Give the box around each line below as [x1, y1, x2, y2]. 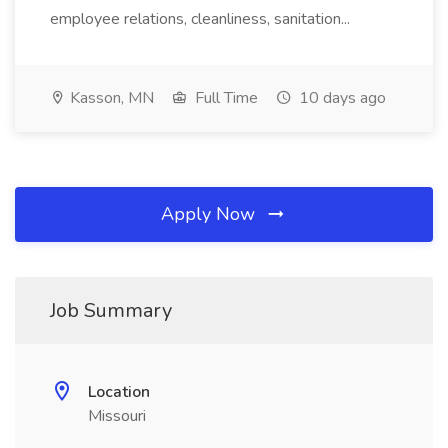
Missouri [88, 405, 146, 427]
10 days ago [295, 87, 386, 109]
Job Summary [50, 297, 172, 324]
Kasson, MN [66, 87, 154, 109]
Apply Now [161, 202, 260, 226]
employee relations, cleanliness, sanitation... [50, 8, 354, 30]
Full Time [191, 87, 258, 109]
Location [88, 381, 150, 403]
